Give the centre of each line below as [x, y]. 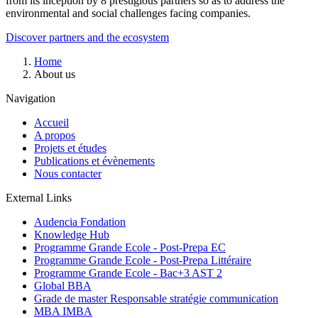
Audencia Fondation [80, 221]
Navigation [31, 98]
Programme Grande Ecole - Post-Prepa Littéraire [143, 260]
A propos [55, 135]
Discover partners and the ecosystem [87, 37]
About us [55, 74]
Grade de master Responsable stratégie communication [156, 298]
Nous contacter [68, 173]
